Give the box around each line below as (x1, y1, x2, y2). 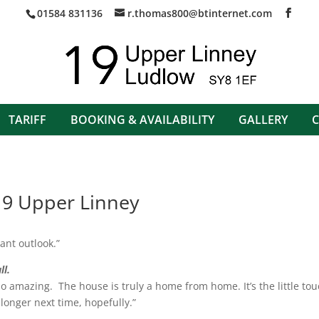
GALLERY (238, 112, 288, 127)
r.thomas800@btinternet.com (127, 6, 272, 20)
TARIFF (8, 112, 46, 127)
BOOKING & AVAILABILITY (70, 112, 214, 127)
